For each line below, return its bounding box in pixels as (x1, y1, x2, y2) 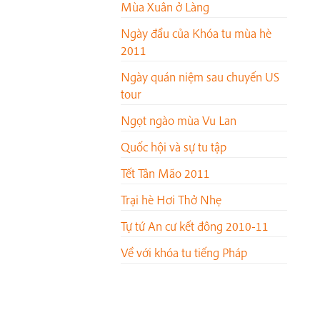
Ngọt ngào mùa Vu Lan (121, 112, 236, 129)
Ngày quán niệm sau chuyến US (121, 69, 279, 86)
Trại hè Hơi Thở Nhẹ (121, 191, 221, 209)
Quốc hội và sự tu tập (121, 139, 226, 156)
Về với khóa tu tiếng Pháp (121, 244, 247, 261)
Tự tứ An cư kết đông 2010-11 (121, 218, 269, 235)
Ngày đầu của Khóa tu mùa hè (121, 25, 271, 42)
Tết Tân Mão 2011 (121, 165, 210, 182)
